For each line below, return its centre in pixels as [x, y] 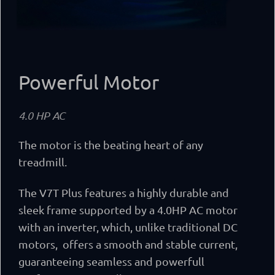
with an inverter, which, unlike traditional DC [128, 227]
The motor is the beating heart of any [111, 144]
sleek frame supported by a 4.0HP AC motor [128, 209]
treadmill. [43, 161]
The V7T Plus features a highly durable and [124, 192]
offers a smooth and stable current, [149, 244]
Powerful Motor [89, 82]
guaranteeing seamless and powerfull [111, 261]
